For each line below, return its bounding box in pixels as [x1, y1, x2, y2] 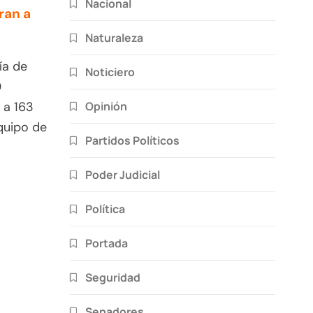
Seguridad [85, 269, 140, 285]
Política [85, 201, 125, 217]
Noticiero [85, 64, 135, 80]
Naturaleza [85, 29, 143, 45]
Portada [85, 235, 128, 251]
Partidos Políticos [85, 132, 180, 148]
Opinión [85, 98, 127, 114]
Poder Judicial [85, 166, 160, 182]
